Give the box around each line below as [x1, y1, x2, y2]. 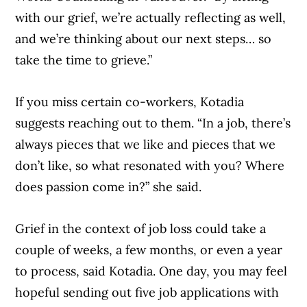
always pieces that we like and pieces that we [15, 136, 276, 153]
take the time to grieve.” [15, 52, 153, 69]
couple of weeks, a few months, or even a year [15, 242, 283, 258]
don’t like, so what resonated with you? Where [15, 158, 285, 174]
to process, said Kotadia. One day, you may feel [15, 263, 288, 280]
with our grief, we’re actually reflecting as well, [15, 10, 286, 26]
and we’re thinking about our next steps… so [15, 31, 272, 47]
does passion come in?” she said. [15, 179, 202, 195]
